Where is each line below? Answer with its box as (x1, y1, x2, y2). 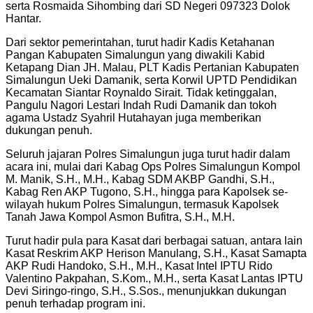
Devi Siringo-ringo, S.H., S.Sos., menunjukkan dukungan (6, 284, 286, 297)
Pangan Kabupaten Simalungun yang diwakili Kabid (6, 48, 265, 61)
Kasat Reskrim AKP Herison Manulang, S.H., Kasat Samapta (6, 247, 307, 259)
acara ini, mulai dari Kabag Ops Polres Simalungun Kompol (6, 160, 300, 173)
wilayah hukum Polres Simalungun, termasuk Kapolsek (6, 198, 279, 210)
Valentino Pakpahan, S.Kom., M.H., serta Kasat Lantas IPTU (6, 272, 303, 284)
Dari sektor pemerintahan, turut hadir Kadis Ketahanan (6, 36, 275, 48)
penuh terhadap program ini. (6, 297, 145, 310)
